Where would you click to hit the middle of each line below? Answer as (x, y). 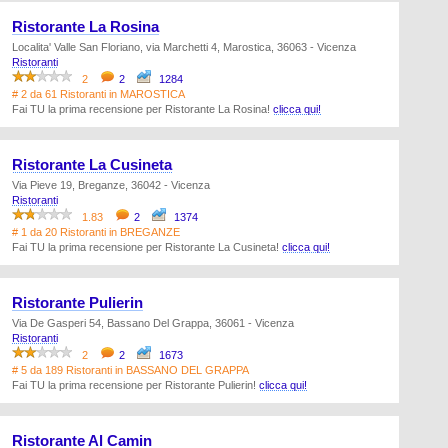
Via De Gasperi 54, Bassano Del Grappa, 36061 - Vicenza (153, 323)
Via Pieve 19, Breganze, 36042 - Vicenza (111, 185)
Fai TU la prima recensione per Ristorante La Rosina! (142, 109)
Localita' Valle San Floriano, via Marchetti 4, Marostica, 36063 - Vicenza (184, 47)
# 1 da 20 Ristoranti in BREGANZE (96, 232)
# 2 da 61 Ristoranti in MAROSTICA (98, 94)
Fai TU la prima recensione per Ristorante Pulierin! (135, 385)
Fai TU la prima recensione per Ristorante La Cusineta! (147, 247)
